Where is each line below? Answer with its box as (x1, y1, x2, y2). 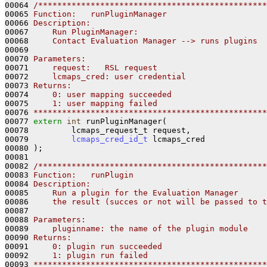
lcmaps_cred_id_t (72, 134, 148, 144)
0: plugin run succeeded (33, 241, 162, 251)
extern (33, 116, 62, 126)
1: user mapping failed (33, 98, 157, 108)
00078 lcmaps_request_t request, (5, 125, 191, 135)
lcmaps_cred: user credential (33, 72, 186, 81)
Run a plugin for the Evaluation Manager (33, 188, 238, 197)
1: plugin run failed (33, 250, 148, 260)
